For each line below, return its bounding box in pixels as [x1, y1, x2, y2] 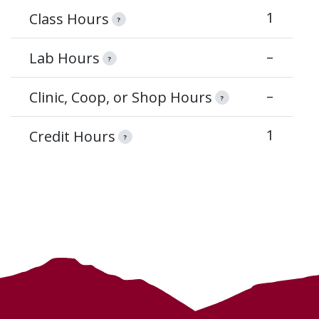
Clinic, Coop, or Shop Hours [28, 87, 212, 107]
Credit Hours [28, 126, 115, 146]
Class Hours [28, 9, 109, 28]
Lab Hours [28, 48, 100, 68]
